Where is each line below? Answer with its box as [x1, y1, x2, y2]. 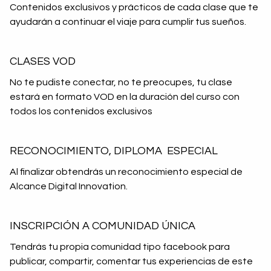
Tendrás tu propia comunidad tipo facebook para [10, 242, 230, 252]
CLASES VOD [10, 56, 76, 67]
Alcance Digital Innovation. [10, 181, 128, 191]
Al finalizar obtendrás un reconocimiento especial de [10, 167, 243, 177]
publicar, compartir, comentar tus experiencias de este [10, 256, 253, 266]
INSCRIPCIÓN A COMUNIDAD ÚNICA [10, 220, 195, 232]
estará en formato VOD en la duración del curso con [10, 92, 240, 102]
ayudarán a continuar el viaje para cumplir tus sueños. [10, 17, 246, 27]
